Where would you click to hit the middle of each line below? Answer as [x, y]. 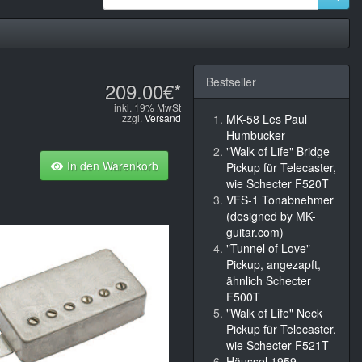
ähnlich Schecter [269, 280]
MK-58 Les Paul [267, 119]
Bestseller [231, 82]
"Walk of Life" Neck [274, 313]
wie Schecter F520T [278, 183]
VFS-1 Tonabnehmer [280, 200]
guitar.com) [255, 232]
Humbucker [256, 135]
